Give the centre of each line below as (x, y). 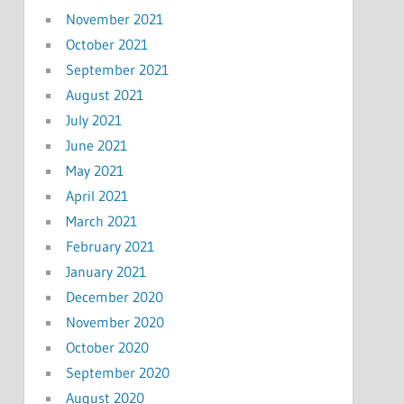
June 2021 (96, 145)
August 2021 (104, 94)
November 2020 (115, 321)
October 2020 (107, 347)
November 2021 (114, 18)
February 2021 (110, 246)
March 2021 (101, 220)
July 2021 (93, 119)
